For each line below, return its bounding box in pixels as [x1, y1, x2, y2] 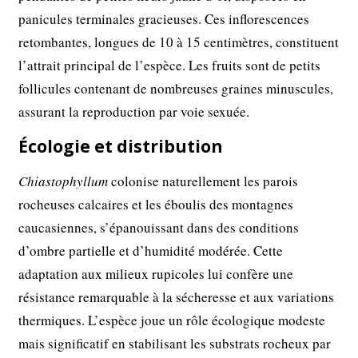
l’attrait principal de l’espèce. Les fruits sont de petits [18, 55, 321, 74]
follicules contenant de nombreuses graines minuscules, [18, 78, 334, 97]
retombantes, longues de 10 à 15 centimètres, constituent [18, 32, 340, 51]
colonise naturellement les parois [108, 171, 299, 190]
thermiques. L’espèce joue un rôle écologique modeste [18, 310, 326, 329]
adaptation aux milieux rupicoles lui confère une [18, 264, 294, 283]
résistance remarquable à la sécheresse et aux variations [18, 287, 335, 306]
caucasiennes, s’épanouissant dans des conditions [18, 217, 300, 237]
